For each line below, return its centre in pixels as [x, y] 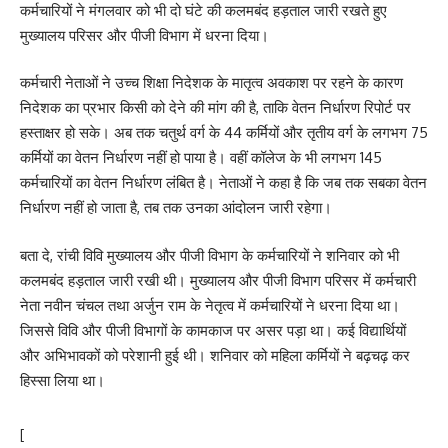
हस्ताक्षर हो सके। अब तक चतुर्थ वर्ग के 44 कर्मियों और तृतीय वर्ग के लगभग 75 [224, 132]
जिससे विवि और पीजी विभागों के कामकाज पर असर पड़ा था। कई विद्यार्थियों [213, 330]
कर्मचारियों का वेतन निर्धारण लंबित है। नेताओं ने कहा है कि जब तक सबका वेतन [223, 182]
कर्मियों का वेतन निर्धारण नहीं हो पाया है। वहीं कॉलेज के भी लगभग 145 [201, 157]
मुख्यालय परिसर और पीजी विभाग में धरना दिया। [144, 35]
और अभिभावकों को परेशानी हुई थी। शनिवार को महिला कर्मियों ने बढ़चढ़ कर [215, 355]
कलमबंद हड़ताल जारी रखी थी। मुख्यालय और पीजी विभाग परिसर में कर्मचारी [218, 280]
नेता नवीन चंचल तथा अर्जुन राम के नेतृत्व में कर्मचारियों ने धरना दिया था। [210, 305]
